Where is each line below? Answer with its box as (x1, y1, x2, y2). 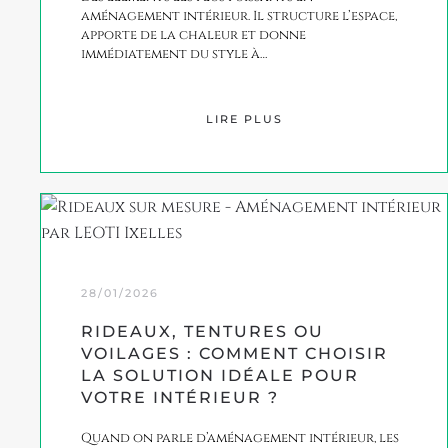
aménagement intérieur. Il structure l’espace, (81, 6, 397, 25)
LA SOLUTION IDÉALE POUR (81, 365, 359, 385)
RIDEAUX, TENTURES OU (81, 321, 324, 341)
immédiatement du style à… (81, 44, 267, 63)
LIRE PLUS (205, 112, 283, 126)
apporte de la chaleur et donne (81, 25, 306, 44)
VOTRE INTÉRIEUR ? (81, 387, 279, 407)
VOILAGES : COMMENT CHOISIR (81, 343, 388, 363)
